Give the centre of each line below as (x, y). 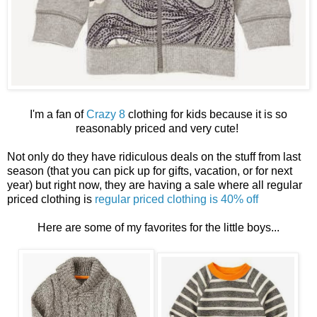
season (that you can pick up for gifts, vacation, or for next (150, 171)
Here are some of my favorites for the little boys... (158, 227)
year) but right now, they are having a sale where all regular (155, 185)
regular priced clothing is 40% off (177, 199)
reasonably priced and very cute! (158, 128)
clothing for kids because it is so (206, 114)
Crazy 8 (106, 114)
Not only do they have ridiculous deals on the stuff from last (154, 156)
